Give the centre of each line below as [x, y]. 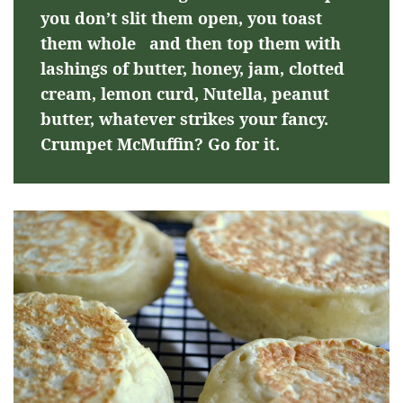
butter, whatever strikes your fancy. [184, 118]
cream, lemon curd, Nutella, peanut [185, 93]
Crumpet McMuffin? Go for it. [160, 143]
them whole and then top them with [191, 43]
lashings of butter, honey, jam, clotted [193, 68]
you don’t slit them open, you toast [181, 18]
